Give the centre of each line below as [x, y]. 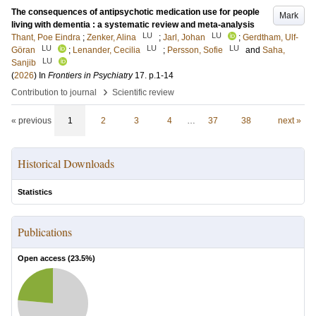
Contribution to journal [54, 92]
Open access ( [44, 258]
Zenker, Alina [111, 37]
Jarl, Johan [184, 37]
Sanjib [24, 63]
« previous [31, 121]
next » [289, 121]
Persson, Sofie [195, 50]
